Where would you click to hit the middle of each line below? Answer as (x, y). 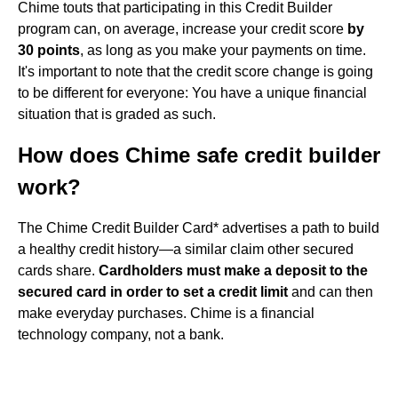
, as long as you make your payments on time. (223, 50)
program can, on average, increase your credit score (183, 29)
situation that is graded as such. (117, 114)
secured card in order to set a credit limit (153, 292)
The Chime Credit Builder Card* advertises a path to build (199, 228)
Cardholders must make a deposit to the (233, 271)
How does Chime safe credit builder (199, 155)
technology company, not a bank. (121, 334)
